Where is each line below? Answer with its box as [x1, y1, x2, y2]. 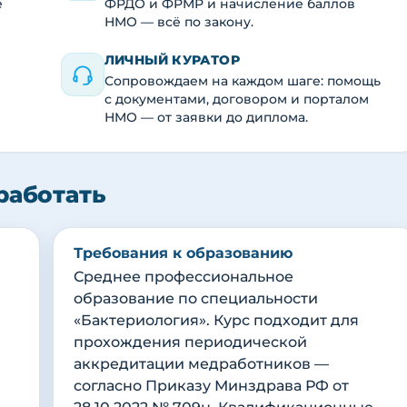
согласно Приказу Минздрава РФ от [74, 377, 349, 395]
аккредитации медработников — [74, 355, 329, 373]
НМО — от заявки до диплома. [104, 110, 308, 125]
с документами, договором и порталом [104, 92, 369, 107]
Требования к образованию [74, 244, 293, 263]
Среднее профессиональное [74, 268, 293, 286]
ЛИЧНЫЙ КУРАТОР [104, 52, 240, 69]
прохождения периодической [74, 333, 307, 352]
